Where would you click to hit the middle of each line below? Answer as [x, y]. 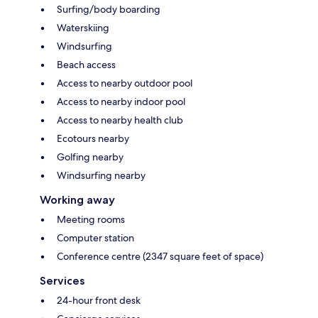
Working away [77, 199]
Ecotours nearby [93, 138]
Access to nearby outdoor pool [125, 83]
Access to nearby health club [120, 120]
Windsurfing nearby [101, 175]
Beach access [86, 64]
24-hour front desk [99, 300]
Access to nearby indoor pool [121, 101]
